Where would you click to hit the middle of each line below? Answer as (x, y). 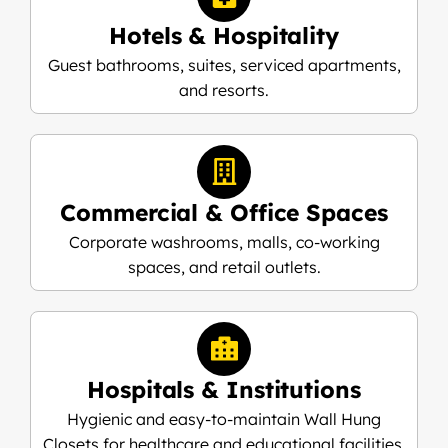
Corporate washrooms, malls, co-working (224, 241)
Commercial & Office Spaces (224, 212)
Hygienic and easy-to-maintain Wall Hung (224, 418)
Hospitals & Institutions (224, 389)
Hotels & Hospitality (224, 35)
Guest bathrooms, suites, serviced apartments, (224, 64)
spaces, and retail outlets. (224, 266)
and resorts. (224, 89)
